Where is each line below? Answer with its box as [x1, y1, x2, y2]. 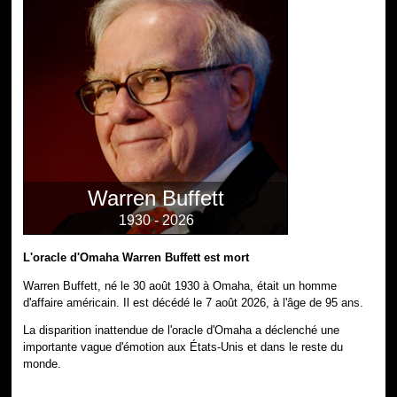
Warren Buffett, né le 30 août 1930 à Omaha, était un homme [23, 278, 338, 292]
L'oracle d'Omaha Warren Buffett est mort [23, 250, 250, 264]
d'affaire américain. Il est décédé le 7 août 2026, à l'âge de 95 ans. [23, 295, 364, 309]
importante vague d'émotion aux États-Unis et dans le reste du [23, 340, 344, 354]
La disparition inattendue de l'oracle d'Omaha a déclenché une [23, 323, 340, 338]
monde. [23, 357, 62, 371]
